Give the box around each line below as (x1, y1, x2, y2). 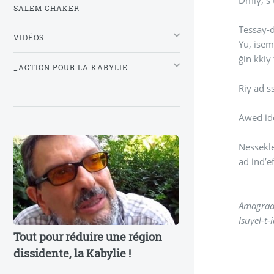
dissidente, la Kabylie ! (13, 246, 131, 261)
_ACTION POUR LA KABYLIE (13, 62, 128, 72)
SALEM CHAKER (13, 4, 80, 13)
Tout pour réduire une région (13, 229, 162, 245)
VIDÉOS (13, 33, 44, 43)
